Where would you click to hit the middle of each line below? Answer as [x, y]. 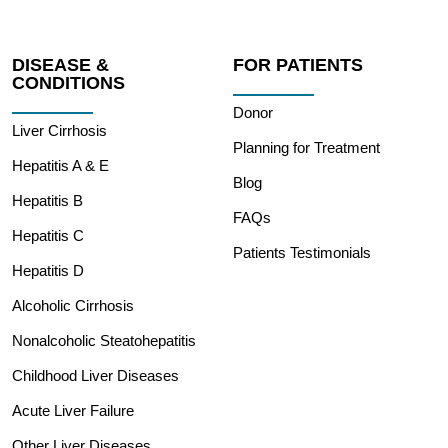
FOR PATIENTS [298, 64]
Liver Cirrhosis [60, 130]
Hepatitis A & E [61, 165]
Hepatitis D [48, 270]
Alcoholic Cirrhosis [73, 305]
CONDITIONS [69, 82]
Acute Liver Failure [73, 410]
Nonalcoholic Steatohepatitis [104, 340]
